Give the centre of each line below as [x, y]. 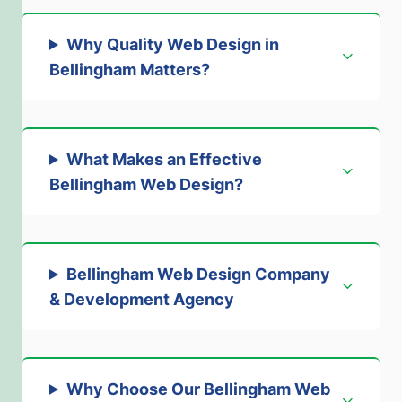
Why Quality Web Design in [172, 44]
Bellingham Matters [125, 69]
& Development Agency [142, 299]
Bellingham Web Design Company [198, 274]
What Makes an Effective [164, 159]
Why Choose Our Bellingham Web [198, 389]
